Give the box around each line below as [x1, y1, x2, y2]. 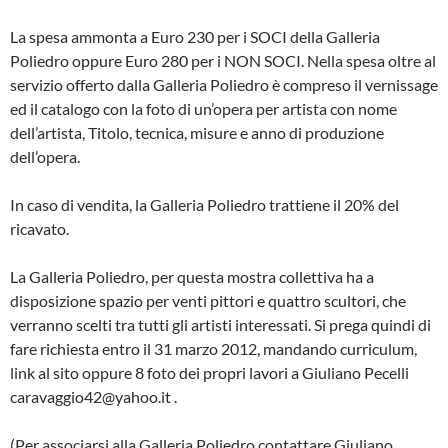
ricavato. [10, 218, 69, 238]
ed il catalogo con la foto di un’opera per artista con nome [10, 98, 397, 118]
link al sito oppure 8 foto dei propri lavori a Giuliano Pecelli [10, 362, 409, 382]
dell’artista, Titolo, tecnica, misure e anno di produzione [10, 122, 384, 142]
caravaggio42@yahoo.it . [10, 386, 177, 406]
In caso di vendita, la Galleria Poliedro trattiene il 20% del [10, 194, 399, 214]
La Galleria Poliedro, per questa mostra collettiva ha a [10, 266, 374, 286]
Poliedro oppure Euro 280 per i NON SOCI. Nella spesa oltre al [10, 50, 436, 70]
